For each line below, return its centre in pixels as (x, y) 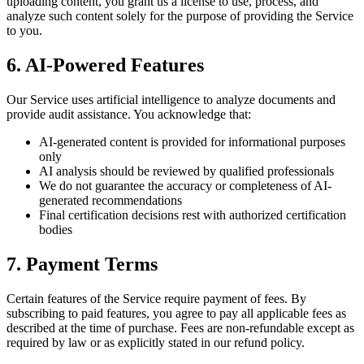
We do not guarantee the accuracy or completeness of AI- (185, 186)
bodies (56, 230)
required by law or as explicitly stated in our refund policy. (156, 342)
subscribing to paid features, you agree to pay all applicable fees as (176, 313)
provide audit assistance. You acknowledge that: (129, 114)
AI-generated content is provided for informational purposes (192, 142)
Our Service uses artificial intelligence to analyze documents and (171, 100)
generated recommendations (110, 200)
